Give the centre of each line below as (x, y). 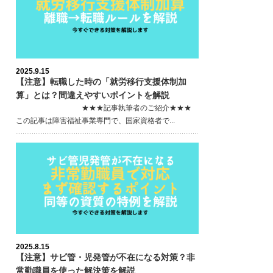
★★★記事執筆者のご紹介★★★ (107, 108)
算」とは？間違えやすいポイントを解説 (93, 95)
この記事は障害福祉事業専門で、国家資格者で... (95, 121)
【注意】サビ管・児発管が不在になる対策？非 (105, 257)
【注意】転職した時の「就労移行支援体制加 (101, 82)
